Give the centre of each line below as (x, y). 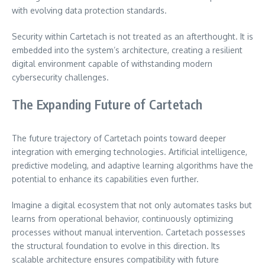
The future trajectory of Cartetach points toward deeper (119, 138)
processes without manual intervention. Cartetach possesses (129, 232)
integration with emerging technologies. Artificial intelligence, (130, 151)
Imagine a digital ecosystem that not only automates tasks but (132, 205)
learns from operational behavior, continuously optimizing (122, 218)
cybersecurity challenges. (60, 77)
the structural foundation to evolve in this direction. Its (116, 245)
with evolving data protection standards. (89, 10)
